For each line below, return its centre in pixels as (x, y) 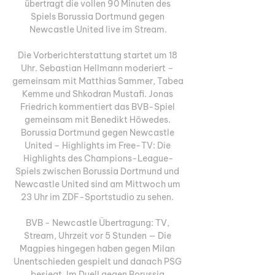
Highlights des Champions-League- (98, 158)
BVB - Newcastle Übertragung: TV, (97, 223)
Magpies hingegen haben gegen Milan (97, 248)
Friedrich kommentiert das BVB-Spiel (97, 107)
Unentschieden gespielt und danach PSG (97, 261)
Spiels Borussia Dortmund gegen (97, 16)
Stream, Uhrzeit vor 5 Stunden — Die (97, 235)
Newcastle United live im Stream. (98, 29)
